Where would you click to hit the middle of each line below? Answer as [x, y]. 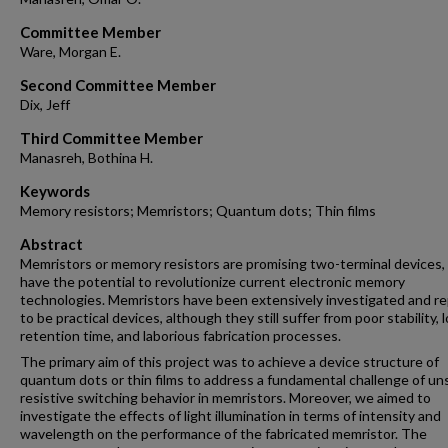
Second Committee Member [118, 85]
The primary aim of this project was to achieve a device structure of [229, 361]
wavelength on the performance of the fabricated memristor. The [223, 433]
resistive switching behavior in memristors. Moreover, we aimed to [225, 397]
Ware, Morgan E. [70, 51]
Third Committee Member [111, 138]
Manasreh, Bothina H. [86, 157]
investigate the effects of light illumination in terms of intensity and [230, 415]
